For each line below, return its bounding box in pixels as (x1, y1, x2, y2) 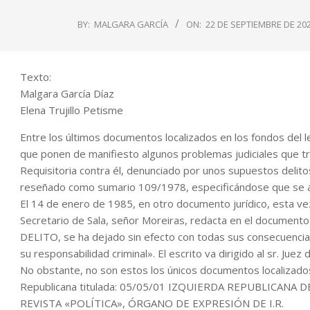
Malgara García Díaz (20, 86, 114, 100)
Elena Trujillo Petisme (20, 103, 123, 117)
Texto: (20, 70, 51, 84)
